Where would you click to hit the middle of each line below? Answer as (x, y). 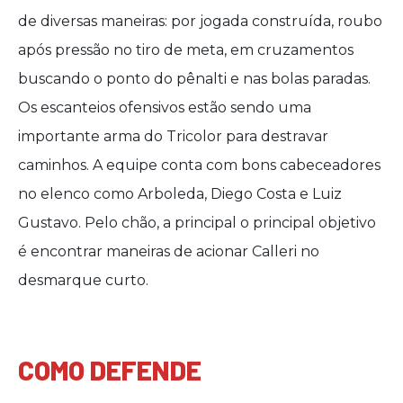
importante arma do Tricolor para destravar (173, 136)
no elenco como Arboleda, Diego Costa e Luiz (180, 194)
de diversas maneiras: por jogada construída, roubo (200, 21)
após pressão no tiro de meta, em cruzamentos (186, 50)
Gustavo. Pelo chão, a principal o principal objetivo (197, 223)
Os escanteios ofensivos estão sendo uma (165, 107)
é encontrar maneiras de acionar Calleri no (169, 251)
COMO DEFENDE (110, 370)
